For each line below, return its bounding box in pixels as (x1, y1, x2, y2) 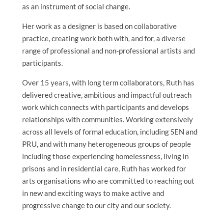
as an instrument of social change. (22, 2, 130, 11)
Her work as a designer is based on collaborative (22, 22, 177, 31)
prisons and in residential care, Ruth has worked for (22, 164, 186, 173)
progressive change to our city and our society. (22, 201, 171, 210)
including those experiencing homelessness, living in (22, 152, 189, 161)
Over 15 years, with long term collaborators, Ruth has (22, 78, 194, 87)
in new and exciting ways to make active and (22, 189, 164, 198)
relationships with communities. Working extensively (22, 115, 193, 124)
